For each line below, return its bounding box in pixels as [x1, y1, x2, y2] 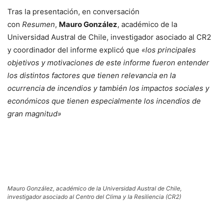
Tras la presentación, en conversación [7, 7, 139, 16]
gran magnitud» [7, 109, 61, 118]
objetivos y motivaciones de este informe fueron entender [7, 58, 209, 67]
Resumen [22, 20, 55, 29]
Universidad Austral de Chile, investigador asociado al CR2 [7, 32, 211, 42]
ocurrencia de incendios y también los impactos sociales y [7, 83, 209, 93]
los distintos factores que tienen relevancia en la [7, 71, 176, 80]
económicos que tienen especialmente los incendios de [7, 96, 201, 106]
